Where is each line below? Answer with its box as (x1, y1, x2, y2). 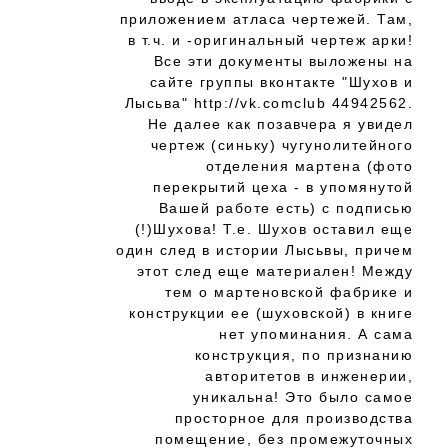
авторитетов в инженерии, (205, 368, 413, 384)
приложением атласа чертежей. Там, (119, 11, 413, 27)
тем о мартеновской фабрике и (165, 284, 413, 300)
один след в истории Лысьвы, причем (116, 242, 413, 258)
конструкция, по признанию (194, 347, 413, 363)
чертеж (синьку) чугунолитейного (150, 137, 413, 153)
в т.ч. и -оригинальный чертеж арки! (127, 32, 413, 48)
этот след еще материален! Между (136, 263, 413, 279)
